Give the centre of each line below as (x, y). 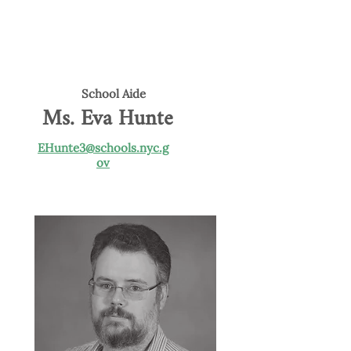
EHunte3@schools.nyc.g (103, 148)
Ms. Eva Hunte (107, 119)
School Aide (114, 94)
